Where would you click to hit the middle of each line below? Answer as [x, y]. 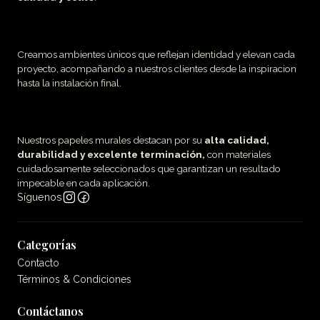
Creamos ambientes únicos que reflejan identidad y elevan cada [156, 54]
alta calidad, [237, 140]
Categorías [47, 244]
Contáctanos [50, 311]
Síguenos [40, 196]
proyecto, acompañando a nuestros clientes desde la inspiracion [157, 68]
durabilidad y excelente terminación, [111, 154]
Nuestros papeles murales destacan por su [111, 140]
